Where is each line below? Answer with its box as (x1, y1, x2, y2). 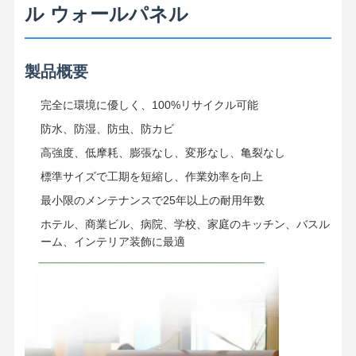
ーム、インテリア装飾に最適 (40, 234, 185, 248)
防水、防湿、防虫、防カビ (40, 122, 174, 135)
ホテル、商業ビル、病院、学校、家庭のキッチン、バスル (40, 217, 330, 230)
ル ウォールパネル (24, 2, 188, 25)
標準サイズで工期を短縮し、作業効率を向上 (40, 169, 263, 183)
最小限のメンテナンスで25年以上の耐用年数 (40, 193, 265, 207)
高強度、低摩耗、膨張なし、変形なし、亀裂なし (40, 145, 285, 159)
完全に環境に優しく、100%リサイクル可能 (40, 98, 258, 111)
